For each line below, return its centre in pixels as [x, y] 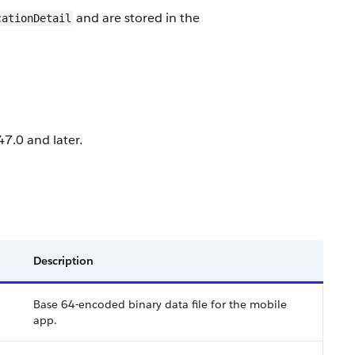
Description [63, 261]
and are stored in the [136, 18]
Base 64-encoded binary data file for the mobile [160, 304]
